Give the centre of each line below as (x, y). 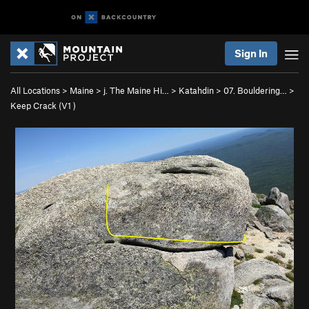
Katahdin (196, 90)
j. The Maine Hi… (136, 90)
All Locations (35, 90)
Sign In (251, 53)
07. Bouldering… (255, 90)
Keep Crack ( (36, 106)
